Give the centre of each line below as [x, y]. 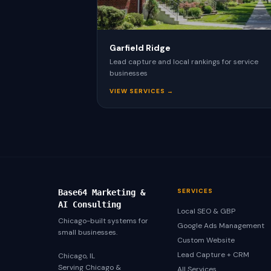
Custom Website [206, 240]
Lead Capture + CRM [214, 255]
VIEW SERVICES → [142, 91]
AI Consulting [90, 204]
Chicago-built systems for [103, 221]
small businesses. [88, 232]
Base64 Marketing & [102, 192]
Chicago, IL [77, 256]
